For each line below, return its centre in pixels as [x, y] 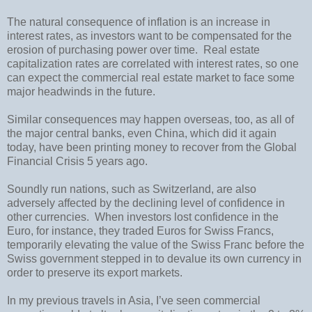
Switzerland [182, 189]
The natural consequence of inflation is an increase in [139, 22]
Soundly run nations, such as [80, 189]
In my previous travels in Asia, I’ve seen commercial [134, 300]
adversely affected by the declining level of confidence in [146, 203]
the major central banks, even [81, 133]
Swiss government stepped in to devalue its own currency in [154, 258]
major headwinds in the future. [81, 91]
